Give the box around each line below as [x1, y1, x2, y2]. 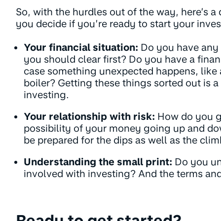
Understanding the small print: [24, 155, 172, 168]
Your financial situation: [24, 41, 138, 53]
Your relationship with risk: [24, 110, 155, 122]
